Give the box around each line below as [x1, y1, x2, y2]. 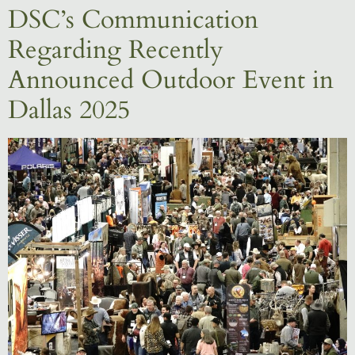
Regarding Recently [8, 32, 223, 67]
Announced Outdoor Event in [8, 62, 334, 97]
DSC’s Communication [8, 2, 258, 37]
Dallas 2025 [8, 92, 130, 128]
